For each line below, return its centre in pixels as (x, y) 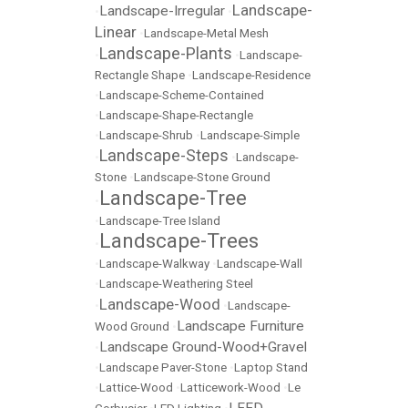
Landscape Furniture (240, 326)
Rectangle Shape (140, 75)
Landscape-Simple (250, 135)
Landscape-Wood (160, 304)
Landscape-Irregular (162, 11)
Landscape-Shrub (146, 135)
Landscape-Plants (166, 53)
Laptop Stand (271, 367)
